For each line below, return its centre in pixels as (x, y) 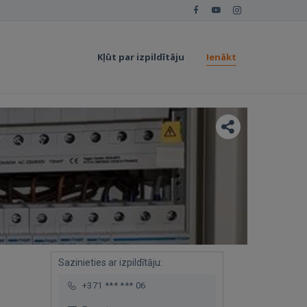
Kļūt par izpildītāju (141, 57)
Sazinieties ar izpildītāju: (110, 262)
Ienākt (221, 57)
